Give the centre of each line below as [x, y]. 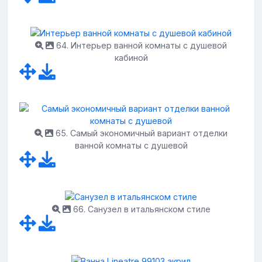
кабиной [131, 57]
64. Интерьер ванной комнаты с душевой [140, 45]
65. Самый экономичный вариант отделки [140, 133]
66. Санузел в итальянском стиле [140, 209]
